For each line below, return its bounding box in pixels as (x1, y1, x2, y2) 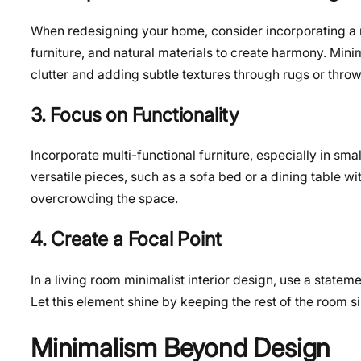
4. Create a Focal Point (31, 226, 222, 251)
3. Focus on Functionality (31, 102, 239, 127)
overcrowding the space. (31, 191, 178, 207)
